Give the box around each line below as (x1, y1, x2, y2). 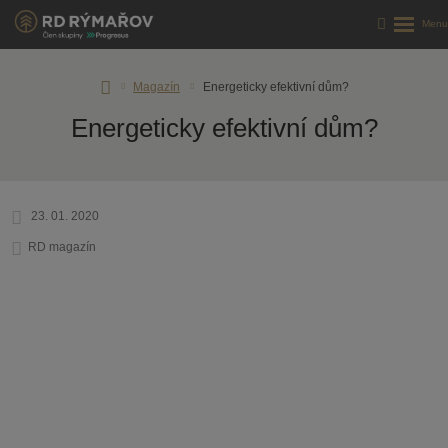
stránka (44, 94, 85, 109)
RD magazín (27, 240, 96, 255)
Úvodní (44, 74, 84, 89)
